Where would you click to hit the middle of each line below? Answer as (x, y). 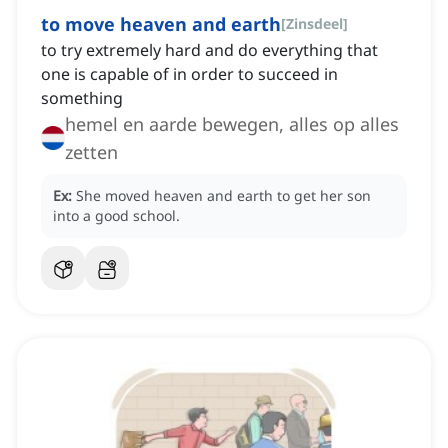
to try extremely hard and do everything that (209, 50)
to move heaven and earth (161, 24)
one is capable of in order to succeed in (189, 74)
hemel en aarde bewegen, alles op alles (232, 124)
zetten (91, 152)
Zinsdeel (314, 24)
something (82, 98)
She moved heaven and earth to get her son (223, 196)
